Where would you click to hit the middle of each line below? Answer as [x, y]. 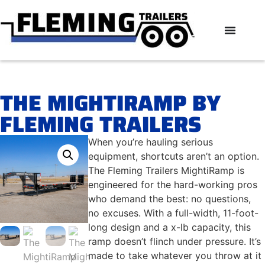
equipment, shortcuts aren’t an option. [174, 156]
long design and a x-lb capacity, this [170, 227]
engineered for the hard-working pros [173, 184]
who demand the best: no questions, [170, 198]
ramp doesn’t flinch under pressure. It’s [175, 241]
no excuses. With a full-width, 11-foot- [174, 213]
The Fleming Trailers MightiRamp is [167, 170]
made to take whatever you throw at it [175, 255]
